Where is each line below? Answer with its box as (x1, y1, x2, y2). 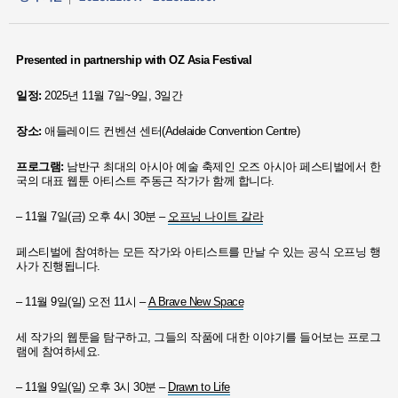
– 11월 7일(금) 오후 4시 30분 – (16, 210, 165, 224)
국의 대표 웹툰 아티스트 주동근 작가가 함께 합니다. (16, 174, 275, 188)
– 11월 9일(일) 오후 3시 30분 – (16, 380, 165, 394)
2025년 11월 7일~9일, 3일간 (44, 89, 182, 103)
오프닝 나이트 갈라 (168, 210, 263, 224)
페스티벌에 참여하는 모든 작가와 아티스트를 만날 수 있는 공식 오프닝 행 (16, 245, 380, 259)
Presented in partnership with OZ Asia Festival (16, 53, 251, 68)
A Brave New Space (147, 295, 243, 309)
